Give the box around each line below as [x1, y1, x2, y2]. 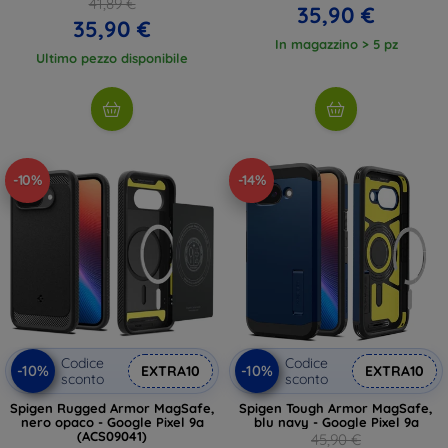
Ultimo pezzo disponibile [36, 49, 188, 66]
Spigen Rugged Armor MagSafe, [9, 399, 215, 416]
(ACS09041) [77, 427, 147, 444]
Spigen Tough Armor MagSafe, [239, 399, 433, 416]
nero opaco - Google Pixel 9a [20, 413, 204, 430]
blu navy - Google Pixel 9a [253, 413, 419, 430]
